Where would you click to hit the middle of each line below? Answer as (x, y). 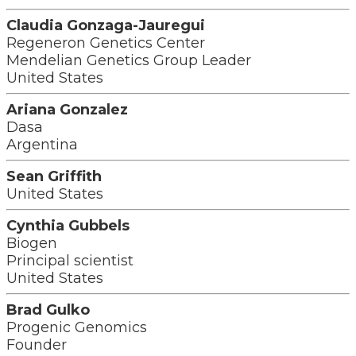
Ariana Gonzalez (67, 110)
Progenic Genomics (77, 327)
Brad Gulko (48, 310)
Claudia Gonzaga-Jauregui (106, 25)
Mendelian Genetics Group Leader (129, 60)
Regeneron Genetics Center (106, 43)
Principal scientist (70, 261)
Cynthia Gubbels (68, 226)
